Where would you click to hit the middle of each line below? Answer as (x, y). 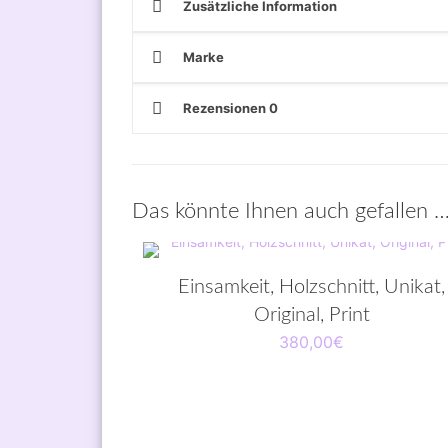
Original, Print (311, 315)
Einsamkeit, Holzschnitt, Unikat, (312, 287)
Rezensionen (226, 108)
